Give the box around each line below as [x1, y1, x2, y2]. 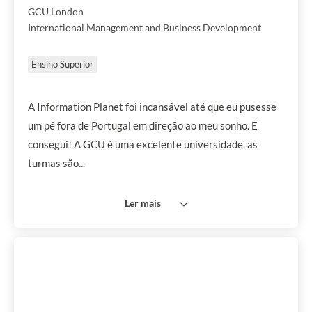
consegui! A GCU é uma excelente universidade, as [28, 138, 258, 150]
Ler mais [124, 197, 161, 209]
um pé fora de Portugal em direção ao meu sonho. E [28, 119, 258, 132]
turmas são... [28, 157, 85, 169]
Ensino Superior [31, 58, 93, 70]
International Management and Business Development [28, 22, 261, 33]
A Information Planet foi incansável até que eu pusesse [28, 100, 276, 113]
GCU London [28, 6, 84, 17]
